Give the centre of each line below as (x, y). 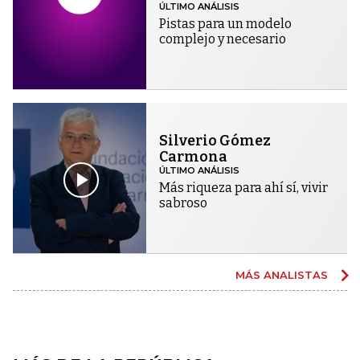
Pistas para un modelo (226, 24)
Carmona (194, 157)
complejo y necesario (223, 39)
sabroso (184, 203)
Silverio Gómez (215, 141)
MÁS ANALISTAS (283, 275)
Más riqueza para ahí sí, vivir (244, 188)
